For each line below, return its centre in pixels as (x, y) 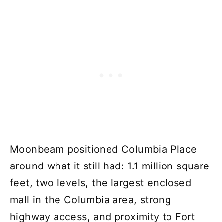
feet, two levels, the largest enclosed (101, 183)
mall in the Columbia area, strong (91, 199)
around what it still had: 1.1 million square (110, 166)
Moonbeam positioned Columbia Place (104, 149)
